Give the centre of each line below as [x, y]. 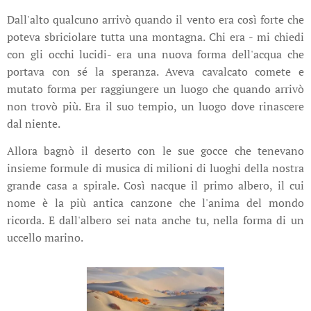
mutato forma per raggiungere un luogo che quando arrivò [155, 89]
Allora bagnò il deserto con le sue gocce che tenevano [155, 151]
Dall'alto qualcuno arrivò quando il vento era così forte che [155, 20]
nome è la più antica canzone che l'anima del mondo [155, 203]
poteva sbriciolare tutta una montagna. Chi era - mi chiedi [155, 37]
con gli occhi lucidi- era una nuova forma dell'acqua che [155, 54]
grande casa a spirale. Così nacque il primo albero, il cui [155, 186]
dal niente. [34, 124]
